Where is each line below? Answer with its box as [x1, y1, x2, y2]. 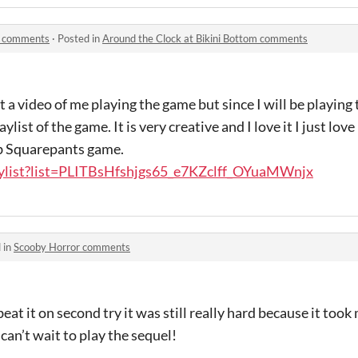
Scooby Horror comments [14, 241, 130, 253]
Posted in [58, 32, 102, 45]
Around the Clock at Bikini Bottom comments [102, 32, 308, 45]
